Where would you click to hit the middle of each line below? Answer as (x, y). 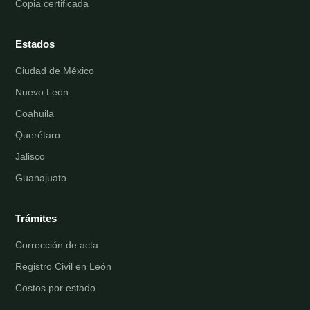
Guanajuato (41, 178)
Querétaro (38, 135)
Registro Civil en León (63, 267)
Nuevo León (42, 92)
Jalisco (30, 157)
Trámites (36, 219)
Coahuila (35, 114)
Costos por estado (55, 288)
